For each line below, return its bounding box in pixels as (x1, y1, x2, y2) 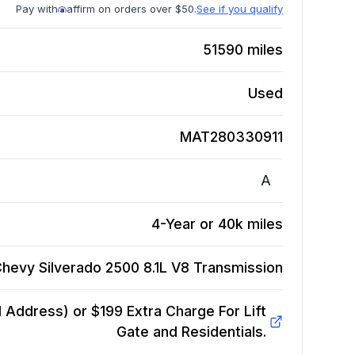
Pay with (16, 2, 59, 16)
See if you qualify (197, 2, 284, 16)
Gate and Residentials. (116, 323, 266, 341)
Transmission (193, 259, 284, 277)
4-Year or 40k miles (151, 216, 284, 233)
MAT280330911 (180, 128, 284, 146)
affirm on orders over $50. (67, 2, 197, 16)
